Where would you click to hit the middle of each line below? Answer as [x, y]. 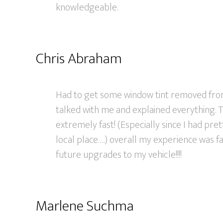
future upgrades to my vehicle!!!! [119, 155]
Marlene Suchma [85, 206]
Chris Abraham [79, 59]
